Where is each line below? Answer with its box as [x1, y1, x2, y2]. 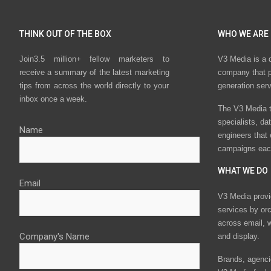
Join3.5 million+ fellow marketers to [19, 54, 169, 64]
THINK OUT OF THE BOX [19, 29, 111, 39]
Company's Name [19, 231, 90, 243]
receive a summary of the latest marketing [19, 68, 169, 77]
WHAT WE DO [217, 166, 268, 176]
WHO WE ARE [217, 29, 269, 39]
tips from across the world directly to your [19, 81, 169, 91]
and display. [217, 231, 260, 241]
